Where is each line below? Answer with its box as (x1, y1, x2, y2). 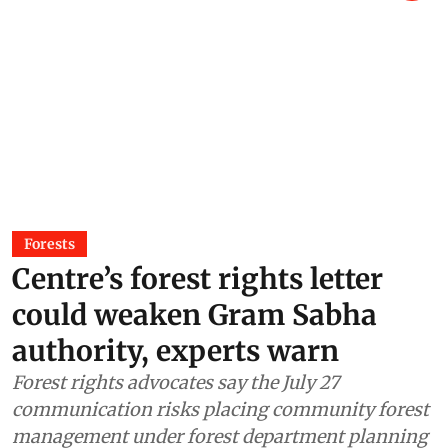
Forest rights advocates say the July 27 (12, 370, 339, 394)
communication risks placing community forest (12, 397, 429, 421)
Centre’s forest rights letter (12, 260, 383, 297)
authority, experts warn (12, 332, 339, 369)
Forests (24, 234, 75, 253)
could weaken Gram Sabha (12, 296, 377, 333)
